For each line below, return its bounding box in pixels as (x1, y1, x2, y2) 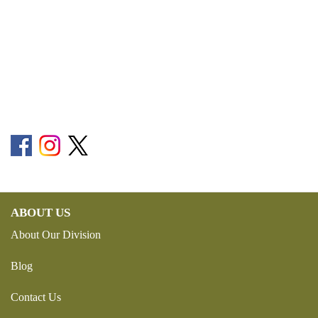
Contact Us (11, 291, 61, 304)
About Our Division (11, 229, 101, 241)
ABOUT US (11, 206, 70, 220)
